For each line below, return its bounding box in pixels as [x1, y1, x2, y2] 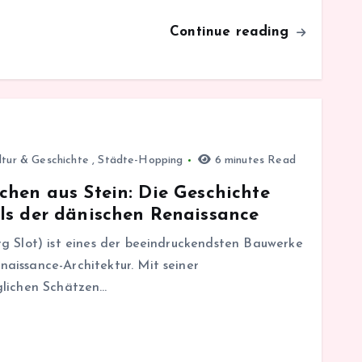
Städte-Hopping [98, 154, 183, 166]
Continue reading [170, 24, 294, 39]
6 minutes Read [211, 154, 296, 166]
